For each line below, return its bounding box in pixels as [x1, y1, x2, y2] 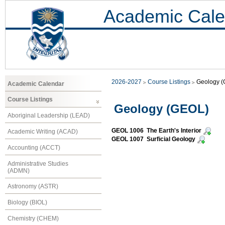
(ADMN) [8, 167, 30, 174]
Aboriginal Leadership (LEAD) [8, 112, 90, 120]
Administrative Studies [8, 160, 68, 167]
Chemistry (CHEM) [8, 214, 59, 222]
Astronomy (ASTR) [8, 183, 58, 190]
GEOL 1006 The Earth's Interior [111, 127, 201, 135]
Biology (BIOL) [8, 199, 47, 206]
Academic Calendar [8, 80, 64, 87]
